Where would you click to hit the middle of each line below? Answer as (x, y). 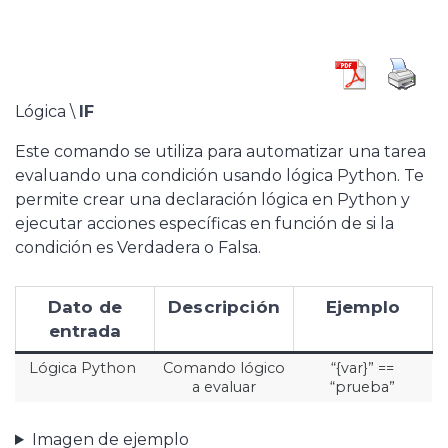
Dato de (85, 307)
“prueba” (362, 387)
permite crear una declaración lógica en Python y (212, 199)
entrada (85, 331)
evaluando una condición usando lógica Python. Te (219, 175)
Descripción (224, 307)
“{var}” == (362, 368)
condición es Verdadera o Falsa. (138, 247)
